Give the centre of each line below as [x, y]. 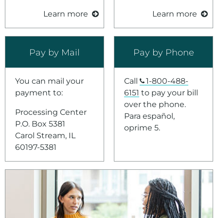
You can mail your [49, 81]
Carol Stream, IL [45, 136]
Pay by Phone [163, 52]
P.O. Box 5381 [40, 124]
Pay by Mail [54, 52]
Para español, [149, 116]
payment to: [39, 93]
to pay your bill [169, 93]
